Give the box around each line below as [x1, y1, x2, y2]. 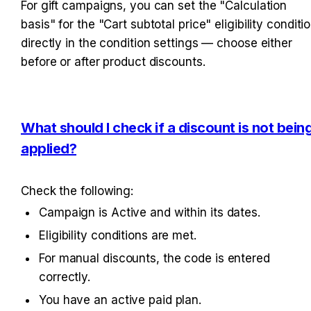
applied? [21, 140, 76, 158]
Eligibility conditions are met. [39, 228, 196, 242]
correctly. [39, 269, 91, 284]
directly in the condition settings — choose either [21, 36, 292, 51]
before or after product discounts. [21, 55, 205, 69]
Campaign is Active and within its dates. [39, 205, 260, 219]
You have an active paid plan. [39, 292, 202, 307]
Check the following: [21, 183, 133, 198]
